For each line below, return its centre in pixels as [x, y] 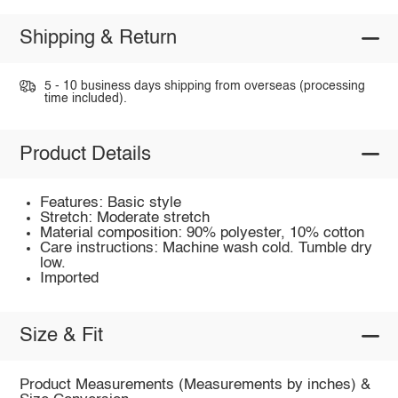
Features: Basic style [111, 203]
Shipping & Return [98, 39]
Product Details [85, 154]
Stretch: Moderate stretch [125, 219]
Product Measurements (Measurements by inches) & [195, 386]
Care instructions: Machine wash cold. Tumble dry [207, 249]
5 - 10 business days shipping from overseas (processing [204, 86]
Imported [70, 279]
